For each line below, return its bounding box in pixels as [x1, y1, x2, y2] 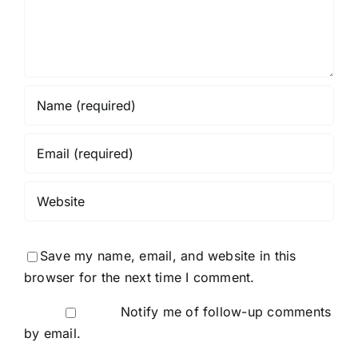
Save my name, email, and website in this [40, 248, 296, 265]
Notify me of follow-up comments [120, 304, 332, 320]
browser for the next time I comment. [24, 269, 255, 286]
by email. [24, 325, 82, 342]
